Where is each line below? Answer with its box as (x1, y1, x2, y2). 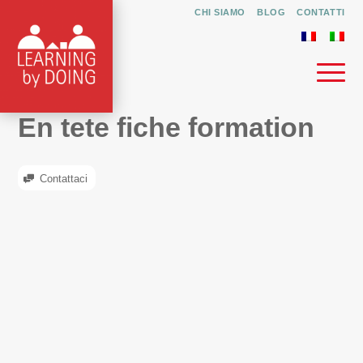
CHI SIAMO (194, 7, 246, 17)
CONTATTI (297, 7, 345, 17)
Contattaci (36, 173, 88, 186)
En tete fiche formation (18, 112, 315, 143)
